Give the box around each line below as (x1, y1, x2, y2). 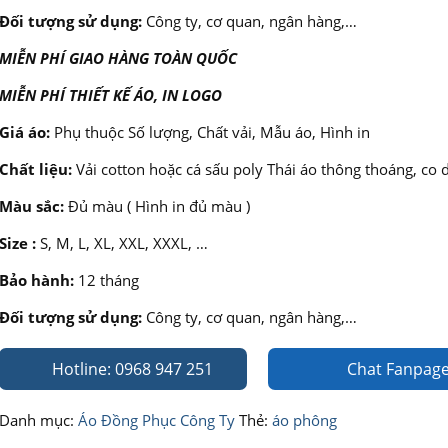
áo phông (271, 410, 337, 430)
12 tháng (73, 270, 139, 290)
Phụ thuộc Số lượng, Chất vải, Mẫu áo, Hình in (49, 122, 370, 142)
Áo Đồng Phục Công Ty (77, 410, 235, 430)
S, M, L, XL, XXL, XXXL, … (35, 233, 208, 253)
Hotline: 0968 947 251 (47, 358, 213, 380)
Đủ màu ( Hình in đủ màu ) (63, 196, 250, 216)
